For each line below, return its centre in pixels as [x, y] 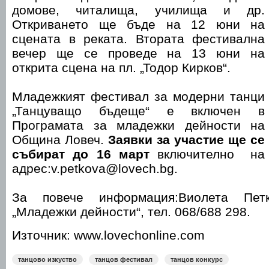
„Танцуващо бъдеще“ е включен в [138, 111]
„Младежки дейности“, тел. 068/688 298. [131, 212]
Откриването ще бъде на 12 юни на [138, 24]
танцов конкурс [197, 260]
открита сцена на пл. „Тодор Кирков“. [121, 68]
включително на [207, 154]
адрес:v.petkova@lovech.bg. [95, 168]
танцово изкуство [47, 260]
